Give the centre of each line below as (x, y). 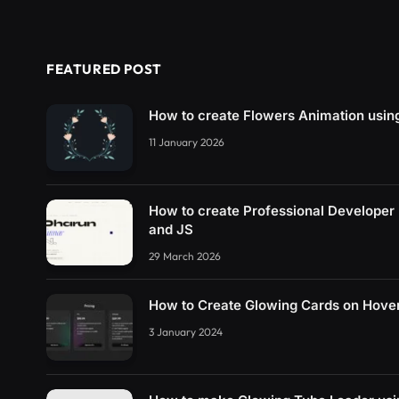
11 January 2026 (187, 142)
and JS (171, 229)
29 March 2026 (185, 256)
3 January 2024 (186, 332)
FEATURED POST (104, 69)
